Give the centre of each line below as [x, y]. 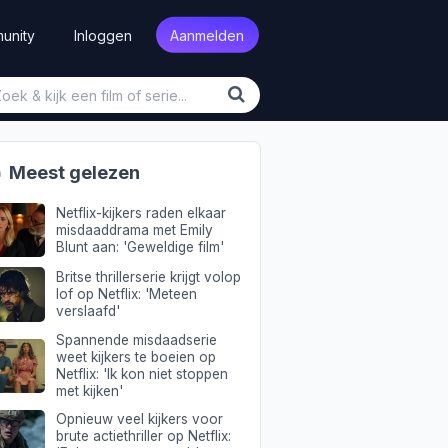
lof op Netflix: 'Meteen [126, 294]
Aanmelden [207, 35]
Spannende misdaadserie [136, 339]
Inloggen [102, 35]
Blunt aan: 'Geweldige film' [139, 246]
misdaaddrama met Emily [134, 229]
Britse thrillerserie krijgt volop [148, 277]
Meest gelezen [73, 172]
